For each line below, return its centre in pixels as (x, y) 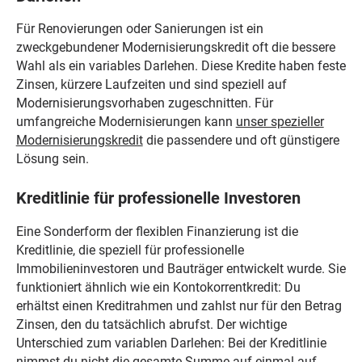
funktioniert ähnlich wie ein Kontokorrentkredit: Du (158, 287)
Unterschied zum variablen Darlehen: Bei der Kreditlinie (171, 343)
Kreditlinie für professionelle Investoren (158, 199)
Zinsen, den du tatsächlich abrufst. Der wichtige (151, 324)
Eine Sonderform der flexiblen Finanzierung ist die (157, 231)
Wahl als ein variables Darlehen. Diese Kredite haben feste (181, 66)
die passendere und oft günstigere (241, 141)
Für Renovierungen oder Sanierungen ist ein (139, 29)
